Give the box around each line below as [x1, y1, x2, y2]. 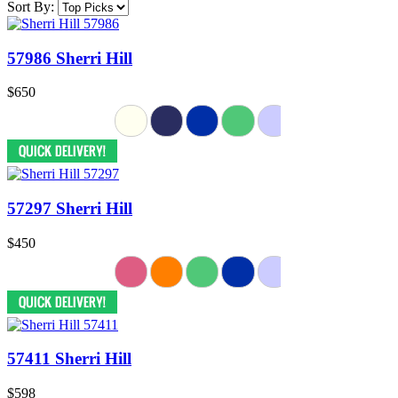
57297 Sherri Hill [7, 198, 132, 218]
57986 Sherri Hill [7, 48, 132, 68]
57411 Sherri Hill [7, 349, 131, 369]
